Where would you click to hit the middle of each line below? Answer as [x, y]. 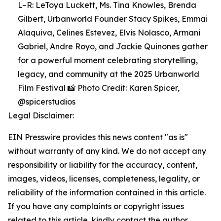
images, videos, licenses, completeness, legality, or [104, 178]
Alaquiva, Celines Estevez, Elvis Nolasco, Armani [109, 32]
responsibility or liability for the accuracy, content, [103, 165]
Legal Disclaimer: [41, 115]
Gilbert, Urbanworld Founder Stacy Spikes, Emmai [113, 18]
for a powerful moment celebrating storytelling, [108, 60]
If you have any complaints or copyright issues [96, 206]
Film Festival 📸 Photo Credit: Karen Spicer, [99, 88]
